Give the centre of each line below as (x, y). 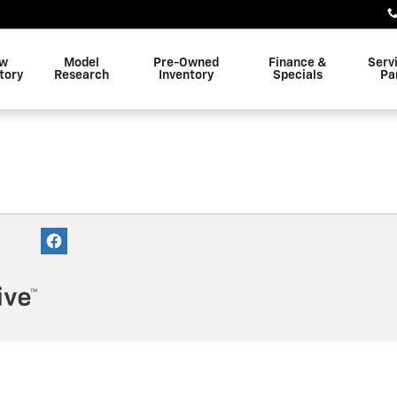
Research (82, 75)
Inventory (186, 75)
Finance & (298, 63)
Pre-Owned (186, 63)
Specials (298, 75)
